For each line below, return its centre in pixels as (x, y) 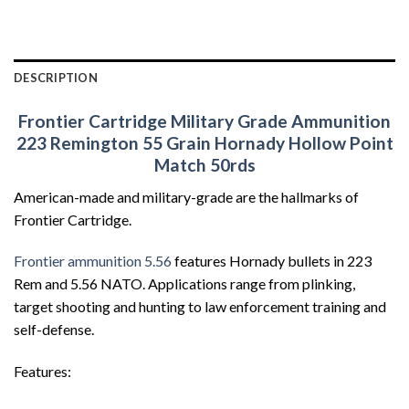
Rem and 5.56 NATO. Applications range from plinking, (184, 284)
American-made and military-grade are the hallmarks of (186, 196)
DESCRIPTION (56, 78)
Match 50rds (204, 165)
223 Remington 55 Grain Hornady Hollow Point (204, 143)
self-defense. (54, 330)
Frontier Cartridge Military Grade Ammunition (204, 121)
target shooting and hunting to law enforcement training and (200, 307)
